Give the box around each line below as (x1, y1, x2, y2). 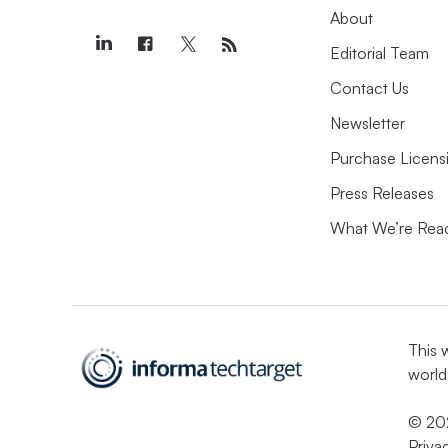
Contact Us (330, 77, 409, 98)
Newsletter (330, 112, 405, 133)
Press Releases (330, 182, 434, 203)
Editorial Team (330, 42, 429, 63)
